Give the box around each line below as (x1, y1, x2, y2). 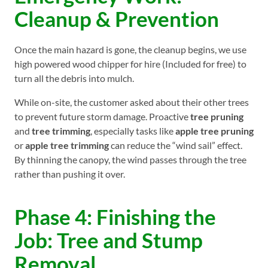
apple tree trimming (25, 139, 109, 151)
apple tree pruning (175, 124, 254, 136)
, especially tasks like (90, 124, 175, 136)
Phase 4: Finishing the (14, 203, 216, 229)
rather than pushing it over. (14, 167, 125, 179)
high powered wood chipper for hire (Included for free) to (14, 57, 246, 69)
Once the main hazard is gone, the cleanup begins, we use (14, 43, 246, 55)
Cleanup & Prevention (14, 5, 219, 31)
